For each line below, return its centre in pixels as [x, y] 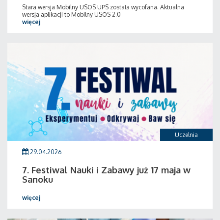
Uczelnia [186, 135]
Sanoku [38, 179]
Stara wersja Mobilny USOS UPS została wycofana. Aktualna [103, 7]
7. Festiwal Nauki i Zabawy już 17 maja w [106, 170]
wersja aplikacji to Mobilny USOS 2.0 [71, 14]
